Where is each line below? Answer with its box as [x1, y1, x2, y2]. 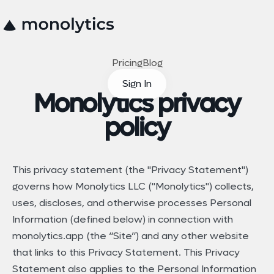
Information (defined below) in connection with [12, 212, 233, 226]
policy [104, 111, 170, 145]
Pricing [111, 56, 143, 69]
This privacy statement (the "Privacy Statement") [12, 163, 248, 176]
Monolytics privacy [33, 87, 241, 121]
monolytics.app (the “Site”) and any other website [12, 229, 249, 242]
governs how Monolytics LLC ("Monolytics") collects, [12, 179, 254, 193]
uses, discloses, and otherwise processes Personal [12, 196, 251, 209]
